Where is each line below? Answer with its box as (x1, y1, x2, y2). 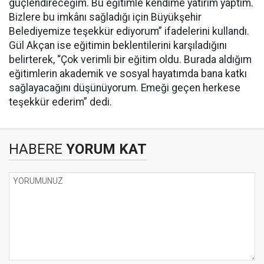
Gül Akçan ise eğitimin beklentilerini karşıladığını (9, 39, 227, 51)
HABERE (9, 141, 62, 157)
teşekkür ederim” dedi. (9, 96, 112, 108)
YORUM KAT (62, 141, 147, 157)
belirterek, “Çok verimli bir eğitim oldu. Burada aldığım (9, 54, 252, 65)
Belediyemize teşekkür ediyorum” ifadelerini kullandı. (9, 25, 249, 37)
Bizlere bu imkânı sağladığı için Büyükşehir (9, 11, 202, 23)
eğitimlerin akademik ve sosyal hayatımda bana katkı (9, 68, 247, 80)
